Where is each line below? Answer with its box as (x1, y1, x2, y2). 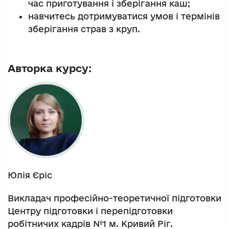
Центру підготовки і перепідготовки (8, 206, 173, 216)
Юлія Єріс (8, 170, 52, 180)
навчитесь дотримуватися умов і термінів (28, 11, 220, 21)
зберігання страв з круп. (28, 24, 140, 34)
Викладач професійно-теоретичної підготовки (8, 193, 221, 203)
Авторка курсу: (8, 62, 91, 74)
